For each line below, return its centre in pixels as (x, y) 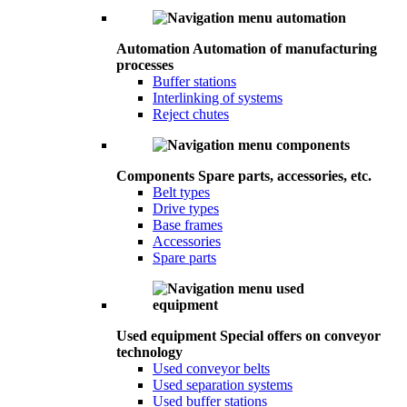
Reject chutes (191, 114)
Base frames (188, 225)
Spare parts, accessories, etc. (285, 176)
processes (145, 65)
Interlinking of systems (218, 98)
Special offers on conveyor (300, 336)
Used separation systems (223, 385)
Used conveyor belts (211, 368)
